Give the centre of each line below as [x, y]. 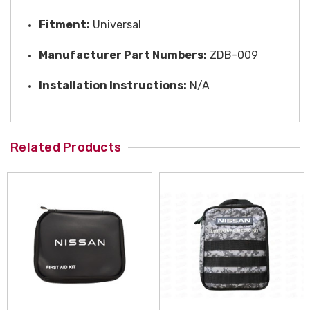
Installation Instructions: [113, 85]
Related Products [66, 147]
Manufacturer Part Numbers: [123, 55]
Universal [116, 24]
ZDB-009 [232, 55]
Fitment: [64, 24]
